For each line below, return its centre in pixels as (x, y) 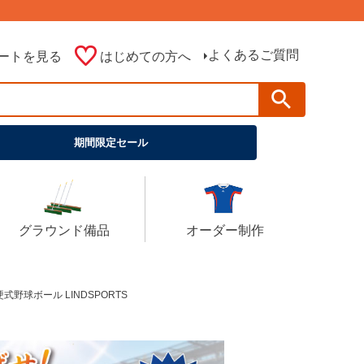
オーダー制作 (225, 230)
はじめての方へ (145, 56)
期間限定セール (110, 143)
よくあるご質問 (253, 55)
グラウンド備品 (64, 230)
